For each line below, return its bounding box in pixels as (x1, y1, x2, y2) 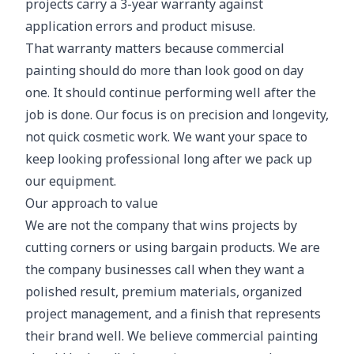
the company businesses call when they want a (25, 261, 304, 278)
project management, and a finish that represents (25, 305, 321, 322)
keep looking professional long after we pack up (25, 150, 312, 168)
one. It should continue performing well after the (25, 84, 316, 101)
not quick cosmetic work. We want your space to (25, 128, 307, 145)
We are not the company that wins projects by (25, 217, 297, 234)
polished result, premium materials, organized (25, 283, 302, 300)
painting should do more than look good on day (25, 62, 303, 79)
